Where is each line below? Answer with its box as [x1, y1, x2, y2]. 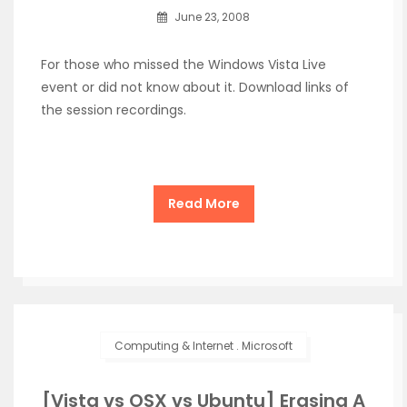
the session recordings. [41, 101, 186, 119]
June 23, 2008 [172, 9, 250, 25]
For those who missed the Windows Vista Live [41, 55, 326, 74]
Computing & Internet [114, 338, 233, 353]
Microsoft [242, 338, 293, 353]
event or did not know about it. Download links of [41, 78, 349, 96]
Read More [167, 194, 240, 213]
